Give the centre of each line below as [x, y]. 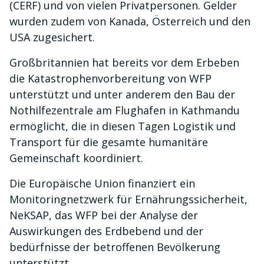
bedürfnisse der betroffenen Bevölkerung [115, 247]
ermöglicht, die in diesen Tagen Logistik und [123, 126]
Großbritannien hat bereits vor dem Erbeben [124, 63]
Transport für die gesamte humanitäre [109, 142]
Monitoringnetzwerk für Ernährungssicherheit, [128, 199]
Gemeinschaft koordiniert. [76, 158]
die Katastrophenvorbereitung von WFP [110, 79]
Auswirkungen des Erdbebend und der [106, 231]
